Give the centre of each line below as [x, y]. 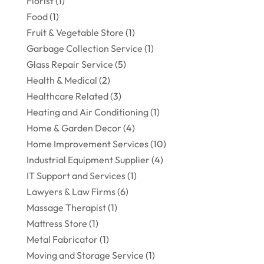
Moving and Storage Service [85, 255]
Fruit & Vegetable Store [75, 33]
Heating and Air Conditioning [87, 112]
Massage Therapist [66, 208]
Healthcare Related [67, 96]
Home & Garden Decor [74, 128]
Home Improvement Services [87, 144]
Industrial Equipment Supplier [88, 160]
